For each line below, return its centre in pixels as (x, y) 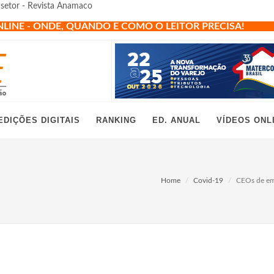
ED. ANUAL (176, 120)
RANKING (116, 120)
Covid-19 (208, 180)
